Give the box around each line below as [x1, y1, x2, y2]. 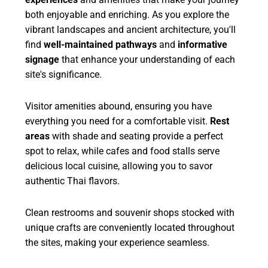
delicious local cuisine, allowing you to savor [25, 160, 213, 172]
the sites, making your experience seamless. [25, 237, 210, 249]
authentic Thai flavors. [25, 175, 120, 187]
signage [25, 54, 60, 66]
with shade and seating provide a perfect [50, 130, 224, 142]
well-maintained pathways [44, 39, 157, 51]
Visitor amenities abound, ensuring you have [25, 100, 212, 112]
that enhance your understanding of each [59, 54, 236, 66]
